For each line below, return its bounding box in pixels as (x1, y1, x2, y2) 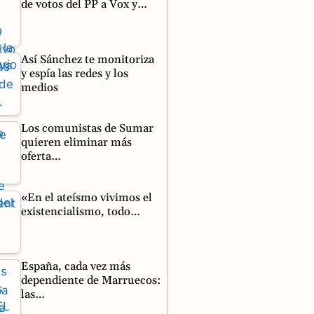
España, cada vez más (21, 259, 131, 274)
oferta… (21, 149, 61, 164)
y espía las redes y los (21, 66, 129, 81)
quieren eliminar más (21, 135, 132, 150)
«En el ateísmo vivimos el (21, 190, 153, 205)
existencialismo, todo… (21, 204, 140, 219)
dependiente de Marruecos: (21, 273, 161, 288)
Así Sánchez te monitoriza (21, 52, 155, 67)
